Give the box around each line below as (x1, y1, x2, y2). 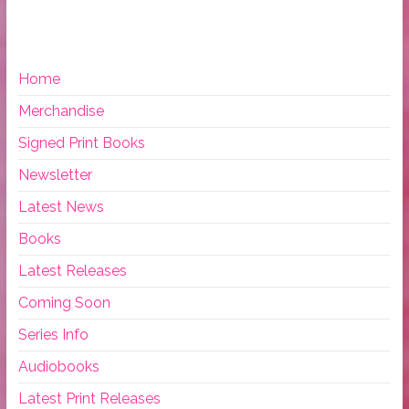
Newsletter (17, 166, 92, 184)
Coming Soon (17, 294, 110, 312)
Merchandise (17, 102, 104, 121)
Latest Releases (17, 262, 127, 280)
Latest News (17, 198, 104, 216)
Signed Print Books (17, 134, 145, 152)
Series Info (17, 326, 89, 344)
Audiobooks (17, 358, 100, 376)
